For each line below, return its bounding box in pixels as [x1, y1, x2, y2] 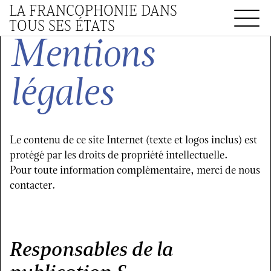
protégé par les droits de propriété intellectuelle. [10, 147, 228, 162]
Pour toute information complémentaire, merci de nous [10, 162, 260, 177]
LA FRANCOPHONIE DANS [9, 1, 177, 20]
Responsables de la [10, 237, 173, 261]
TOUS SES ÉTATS [9, 16, 115, 35]
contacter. [10, 177, 56, 192]
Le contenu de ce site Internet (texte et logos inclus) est [10, 132, 257, 147]
